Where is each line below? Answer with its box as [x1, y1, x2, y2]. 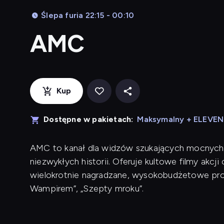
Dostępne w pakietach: [43, 114, 133, 124]
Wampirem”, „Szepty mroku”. [30, 183, 146, 194]
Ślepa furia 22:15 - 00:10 [41, 10, 134, 20]
